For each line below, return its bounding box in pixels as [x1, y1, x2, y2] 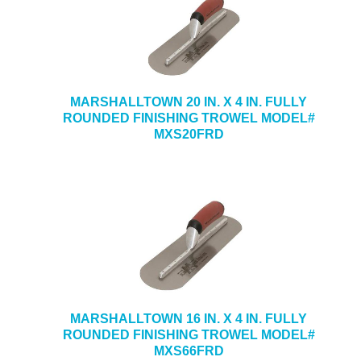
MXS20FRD [153, 127, 224, 141]
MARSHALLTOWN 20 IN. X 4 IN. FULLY [70, 95, 307, 109]
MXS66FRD [153, 344, 224, 358]
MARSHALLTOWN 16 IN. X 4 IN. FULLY [70, 312, 307, 326]
